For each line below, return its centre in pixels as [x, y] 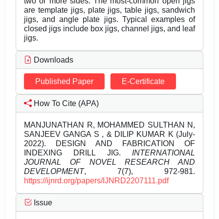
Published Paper [64, 82]
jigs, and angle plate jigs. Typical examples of [109, 20]
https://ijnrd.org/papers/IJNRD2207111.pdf [96, 181]
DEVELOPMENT [54, 172]
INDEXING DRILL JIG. [78, 153]
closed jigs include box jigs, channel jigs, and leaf [109, 29]
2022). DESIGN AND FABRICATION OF [109, 144]
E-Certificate [143, 82]
